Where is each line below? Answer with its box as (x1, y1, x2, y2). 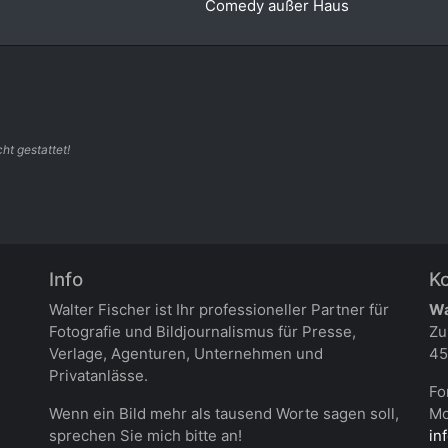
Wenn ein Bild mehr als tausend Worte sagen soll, (49, 403, 399, 423)
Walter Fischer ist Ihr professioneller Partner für (49, 299, 389, 319)
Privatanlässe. (49, 365, 148, 385)
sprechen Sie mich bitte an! (49, 425, 242, 445)
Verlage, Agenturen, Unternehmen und (49, 343, 323, 363)
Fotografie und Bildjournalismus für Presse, (49, 321, 356, 341)
